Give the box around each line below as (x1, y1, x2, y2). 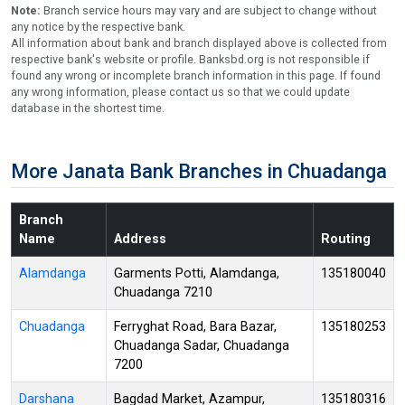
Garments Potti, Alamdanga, (114, 265, 279, 281)
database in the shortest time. (11, 100, 165, 115)
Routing (321, 231, 371, 247)
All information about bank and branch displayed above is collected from (11, 35, 387, 50)
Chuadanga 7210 (114, 284, 212, 300)
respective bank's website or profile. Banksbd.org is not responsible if (11, 52, 370, 66)
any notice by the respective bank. (11, 19, 185, 33)
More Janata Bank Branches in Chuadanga (11, 159, 387, 183)
